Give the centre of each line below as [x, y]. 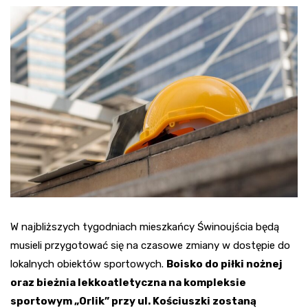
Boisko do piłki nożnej [224, 264]
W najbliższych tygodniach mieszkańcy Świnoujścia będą [145, 227]
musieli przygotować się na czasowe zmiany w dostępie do [150, 246]
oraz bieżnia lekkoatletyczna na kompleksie [128, 283]
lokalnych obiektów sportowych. [88, 264]
